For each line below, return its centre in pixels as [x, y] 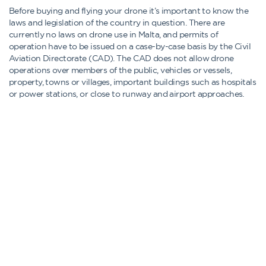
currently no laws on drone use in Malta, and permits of [114, 34]
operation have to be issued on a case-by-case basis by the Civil [130, 46]
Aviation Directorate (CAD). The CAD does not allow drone [121, 58]
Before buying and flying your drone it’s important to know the [129, 11]
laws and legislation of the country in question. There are [117, 23]
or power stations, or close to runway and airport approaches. [126, 94]
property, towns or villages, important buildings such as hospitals [133, 82]
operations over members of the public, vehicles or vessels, [120, 70]
